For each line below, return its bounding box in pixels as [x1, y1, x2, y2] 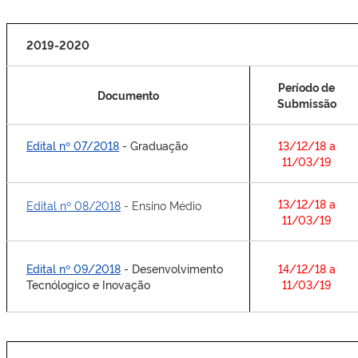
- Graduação [119, 137, 229, 153]
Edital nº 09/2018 [26, 261, 121, 276]
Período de [278, 79, 335, 94]
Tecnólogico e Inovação [26, 276, 169, 292]
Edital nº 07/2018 [26, 137, 119, 153]
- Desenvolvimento [121, 261, 223, 276]
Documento [97, 87, 159, 102]
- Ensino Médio [121, 197, 201, 213]
